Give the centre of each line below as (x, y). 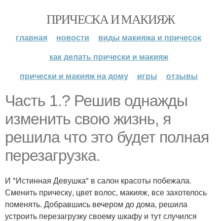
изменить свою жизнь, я (88, 119)
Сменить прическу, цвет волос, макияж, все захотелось (106, 192)
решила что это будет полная (107, 137)
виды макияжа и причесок (150, 37)
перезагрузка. (53, 155)
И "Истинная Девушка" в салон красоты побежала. (98, 180)
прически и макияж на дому (74, 76)
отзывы (182, 76)
